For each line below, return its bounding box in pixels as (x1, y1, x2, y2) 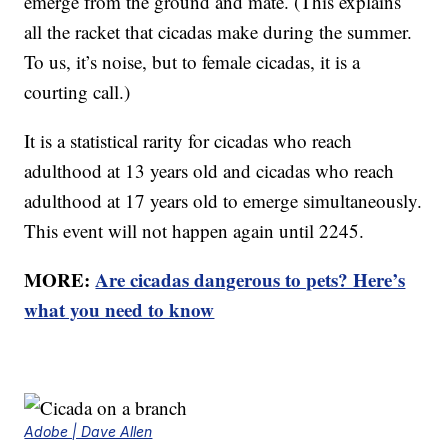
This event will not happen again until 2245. (24, 218, 365, 244)
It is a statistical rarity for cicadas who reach (24, 128, 353, 154)
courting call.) (24, 79, 131, 105)
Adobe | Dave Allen (24, 423, 153, 441)
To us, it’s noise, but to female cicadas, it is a (24, 49, 361, 75)
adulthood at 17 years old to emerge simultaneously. (24, 188, 423, 214)
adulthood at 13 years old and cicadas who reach (24, 158, 395, 184)
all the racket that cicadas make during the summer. (24, 19, 413, 45)
